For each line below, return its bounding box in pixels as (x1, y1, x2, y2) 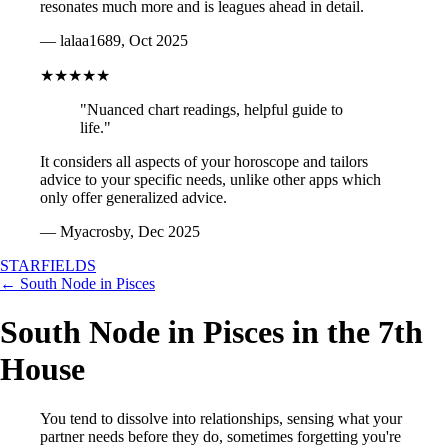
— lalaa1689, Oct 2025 (40, 32, 188, 49)
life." (80, 119, 111, 136)
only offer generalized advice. (40, 189, 227, 206)
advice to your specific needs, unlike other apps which (40, 171, 381, 188)
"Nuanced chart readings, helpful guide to (80, 101, 343, 118)
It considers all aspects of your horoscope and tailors (40, 153, 368, 170)
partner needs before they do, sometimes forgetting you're (40, 427, 401, 445)
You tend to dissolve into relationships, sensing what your (40, 409, 402, 427)
